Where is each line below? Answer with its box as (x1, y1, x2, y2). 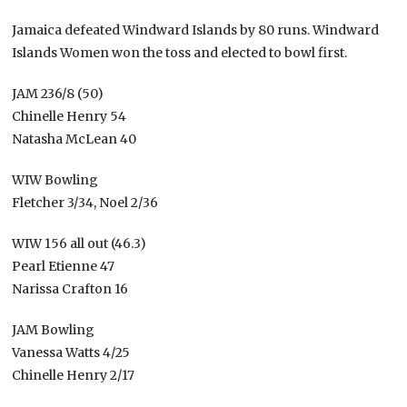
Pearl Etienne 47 (12, 257, 115, 274)
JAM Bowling (12, 321, 98, 338)
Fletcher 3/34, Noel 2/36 (12, 194, 159, 211)
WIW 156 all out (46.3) (12, 234, 147, 252)
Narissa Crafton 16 (12, 280, 129, 297)
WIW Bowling (12, 171, 102, 188)
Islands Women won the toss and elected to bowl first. (12, 44, 348, 61)
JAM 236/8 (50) (12, 84, 104, 102)
